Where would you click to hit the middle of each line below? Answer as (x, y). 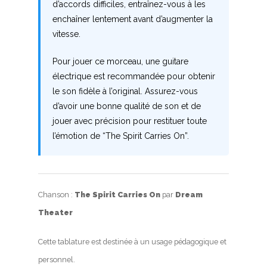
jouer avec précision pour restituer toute (130, 121)
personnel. (57, 260)
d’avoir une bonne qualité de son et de (127, 106)
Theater (55, 213)
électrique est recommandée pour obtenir (134, 77)
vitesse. (66, 34)
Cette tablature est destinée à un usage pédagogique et (132, 242)
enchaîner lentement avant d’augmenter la (133, 19)
